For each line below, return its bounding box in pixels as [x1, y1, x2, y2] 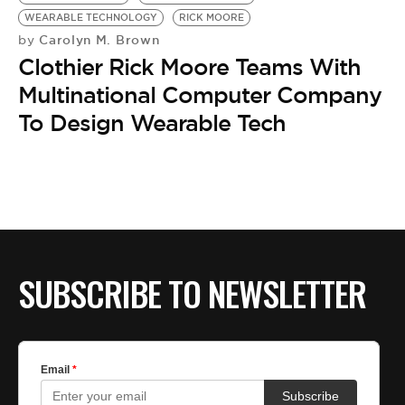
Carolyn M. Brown [34, 32, 160, 48]
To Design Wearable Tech [18, 108, 286, 137]
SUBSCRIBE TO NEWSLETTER [18, 268, 366, 319]
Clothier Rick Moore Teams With [18, 52, 361, 81]
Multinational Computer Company [18, 80, 381, 109]
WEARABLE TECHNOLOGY [24, 12, 157, 24]
